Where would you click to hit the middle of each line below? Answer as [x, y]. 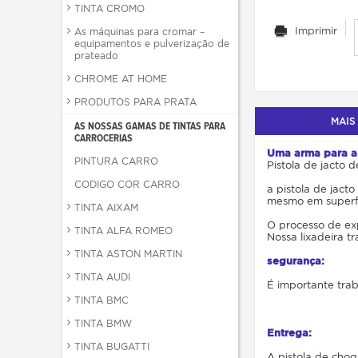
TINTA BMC [101, 300]
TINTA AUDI [102, 277]
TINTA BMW [103, 323]
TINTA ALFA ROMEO [123, 231]
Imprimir [316, 30]
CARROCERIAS [103, 138]
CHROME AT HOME [121, 79]
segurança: [296, 261]
